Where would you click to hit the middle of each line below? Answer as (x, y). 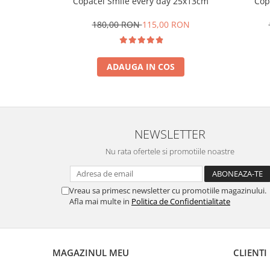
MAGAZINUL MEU (91, 252)
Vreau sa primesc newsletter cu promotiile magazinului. (168, 190)
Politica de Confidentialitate (181, 201)
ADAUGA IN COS (141, 66)
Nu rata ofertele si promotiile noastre (170, 151)
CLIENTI (250, 252)
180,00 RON (117, 24)
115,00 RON (166, 24)
